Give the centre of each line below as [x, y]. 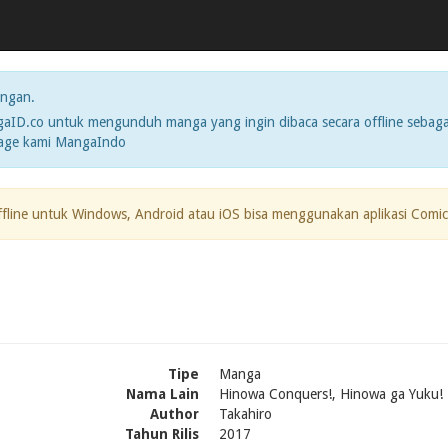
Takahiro [245, 414]
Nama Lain [162, 394]
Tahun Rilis [162, 434]
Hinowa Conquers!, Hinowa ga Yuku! [331, 394]
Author [174, 414]
